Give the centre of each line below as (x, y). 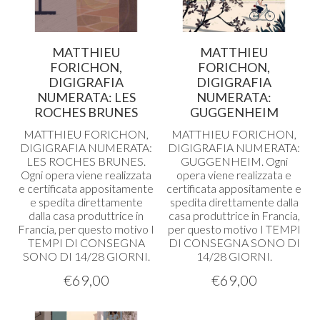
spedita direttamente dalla (234, 202)
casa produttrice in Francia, (234, 215)
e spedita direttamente (86, 202)
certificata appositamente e (234, 188)
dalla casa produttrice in (86, 215)
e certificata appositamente (86, 188)
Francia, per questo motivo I (86, 229)
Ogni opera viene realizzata (86, 175)
